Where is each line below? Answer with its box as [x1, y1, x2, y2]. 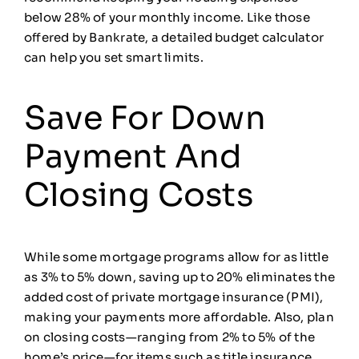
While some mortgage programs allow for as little [23, 249, 329, 265]
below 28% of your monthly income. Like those [23, 10, 310, 26]
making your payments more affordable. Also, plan [23, 309, 334, 325]
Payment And [23, 136, 243, 178]
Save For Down [23, 98, 266, 139]
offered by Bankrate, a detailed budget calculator [23, 30, 325, 46]
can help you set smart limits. [23, 50, 204, 66]
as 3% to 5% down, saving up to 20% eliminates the [23, 269, 336, 285]
